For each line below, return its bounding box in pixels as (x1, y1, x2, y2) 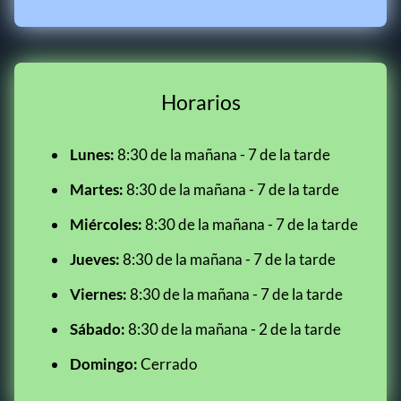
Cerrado (138, 354, 197, 373)
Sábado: (70, 320, 125, 338)
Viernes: (70, 285, 127, 303)
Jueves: (70, 250, 120, 269)
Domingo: (70, 354, 138, 373)
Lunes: (70, 145, 115, 164)
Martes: (70, 180, 124, 199)
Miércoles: (70, 215, 142, 234)
